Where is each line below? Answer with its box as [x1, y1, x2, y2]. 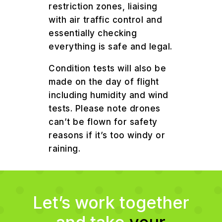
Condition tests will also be [49, 63, 166, 74]
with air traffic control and [49, 15, 163, 25]
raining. [49, 144, 81, 154]
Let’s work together [32, 192, 189, 213]
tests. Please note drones [49, 104, 161, 114]
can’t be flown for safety [49, 117, 158, 127]
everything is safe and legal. [49, 42, 172, 52]
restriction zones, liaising [49, 1, 158, 12]
